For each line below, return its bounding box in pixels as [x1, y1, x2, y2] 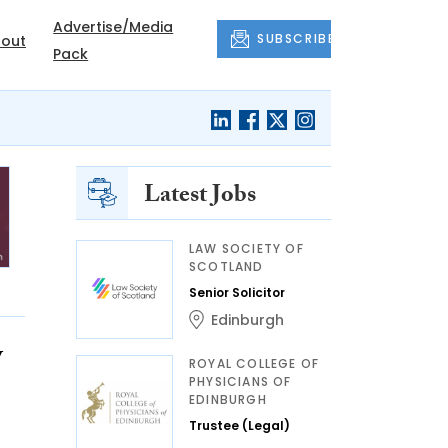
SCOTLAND [189, 258, 264, 275]
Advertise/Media [53, 17, 174, 37]
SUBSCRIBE [257, 30, 336, 47]
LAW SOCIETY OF [189, 240, 304, 257]
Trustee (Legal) [189, 417, 290, 434]
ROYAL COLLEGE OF [189, 355, 320, 372]
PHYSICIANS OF [189, 373, 292, 390]
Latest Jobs [144, 177, 256, 218]
